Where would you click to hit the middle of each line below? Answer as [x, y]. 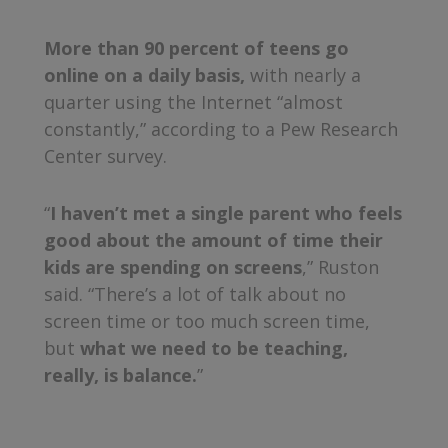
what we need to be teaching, [214, 347]
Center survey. [106, 155]
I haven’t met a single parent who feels [226, 212]
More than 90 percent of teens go [197, 47]
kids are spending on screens [173, 266]
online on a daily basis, [145, 74]
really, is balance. [121, 374]
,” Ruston [341, 266]
